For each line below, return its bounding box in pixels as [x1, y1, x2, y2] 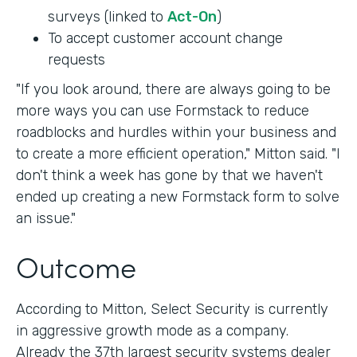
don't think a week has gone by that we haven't [16, 166, 323, 184]
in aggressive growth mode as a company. [16, 321, 288, 339]
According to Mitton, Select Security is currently [16, 300, 328, 318]
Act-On [167, 7, 217, 25]
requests [48, 50, 105, 69]
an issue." [16, 209, 76, 227]
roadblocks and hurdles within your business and [16, 123, 336, 141]
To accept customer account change [48, 29, 283, 47]
